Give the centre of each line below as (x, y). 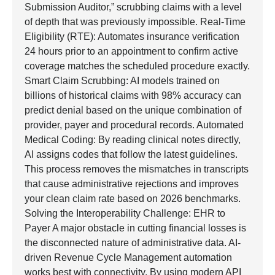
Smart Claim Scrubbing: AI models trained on (122, 80)
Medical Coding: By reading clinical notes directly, (133, 139)
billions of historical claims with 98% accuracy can (133, 95)
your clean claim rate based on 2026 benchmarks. (133, 198)
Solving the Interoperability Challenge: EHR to (125, 213)
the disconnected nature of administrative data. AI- (133, 242)
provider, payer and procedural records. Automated (134, 125)
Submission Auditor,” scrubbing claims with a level (133, 7)
